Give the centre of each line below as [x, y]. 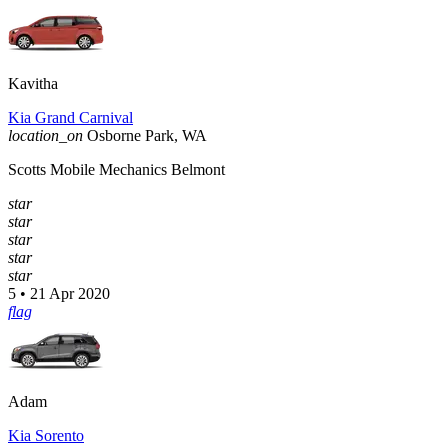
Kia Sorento [46, 436]
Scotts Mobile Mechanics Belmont [116, 170]
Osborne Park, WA [147, 136]
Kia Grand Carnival [70, 118]
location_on [45, 136]
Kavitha [33, 84]
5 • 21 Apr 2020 [59, 294]
